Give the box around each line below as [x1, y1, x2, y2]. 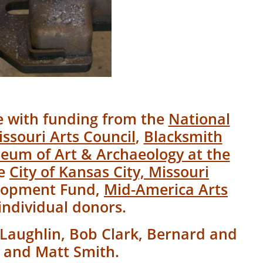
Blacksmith [143, 126, 222, 147]
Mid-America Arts [104, 179, 228, 200]
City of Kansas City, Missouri [9, 161, 209, 182]
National [168, 109, 230, 129]
